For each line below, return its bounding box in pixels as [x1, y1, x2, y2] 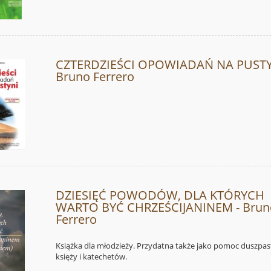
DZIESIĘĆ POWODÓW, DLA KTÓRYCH [56, 187, 265, 204]
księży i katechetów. [56, 251, 128, 263]
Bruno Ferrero [56, 68, 135, 85]
